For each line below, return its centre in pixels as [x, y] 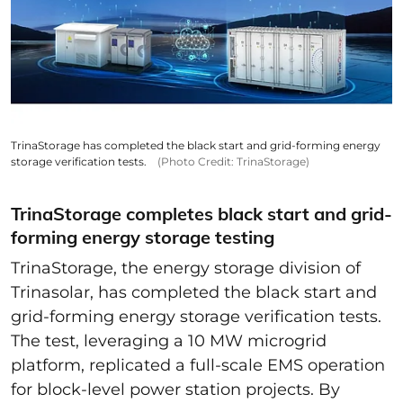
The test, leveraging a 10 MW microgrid [169, 341]
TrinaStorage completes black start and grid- [201, 214]
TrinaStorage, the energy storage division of [186, 269]
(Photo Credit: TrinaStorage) [233, 162]
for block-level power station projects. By [175, 390]
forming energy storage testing [143, 237]
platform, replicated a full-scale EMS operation [198, 366]
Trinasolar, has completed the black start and [194, 293]
